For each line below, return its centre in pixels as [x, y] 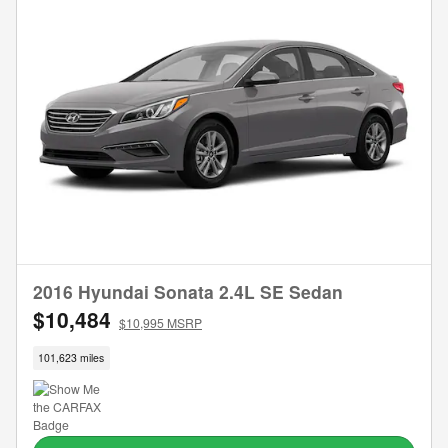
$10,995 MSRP [160, 323]
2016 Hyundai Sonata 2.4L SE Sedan [188, 292]
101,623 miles [71, 358]
